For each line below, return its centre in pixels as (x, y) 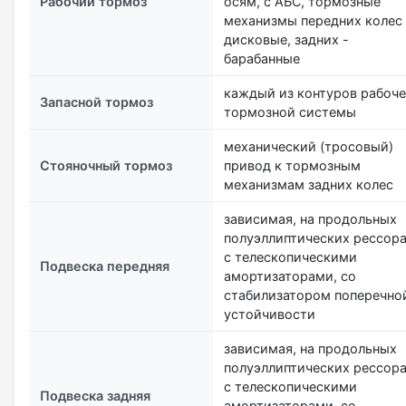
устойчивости (270, 314)
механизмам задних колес (309, 184)
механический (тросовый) (309, 146)
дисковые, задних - (286, 39)
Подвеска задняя (95, 395)
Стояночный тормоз (106, 165)
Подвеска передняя (105, 266)
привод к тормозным (292, 165)
